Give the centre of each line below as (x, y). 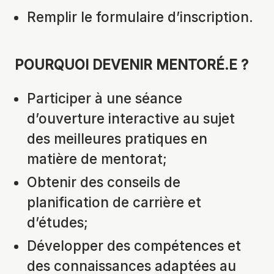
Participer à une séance (105, 98)
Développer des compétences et (134, 245)
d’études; (57, 223)
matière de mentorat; (97, 159)
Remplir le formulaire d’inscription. (140, 17)
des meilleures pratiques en (117, 139)
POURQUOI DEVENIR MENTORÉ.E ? (131, 64)
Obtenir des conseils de (104, 182)
